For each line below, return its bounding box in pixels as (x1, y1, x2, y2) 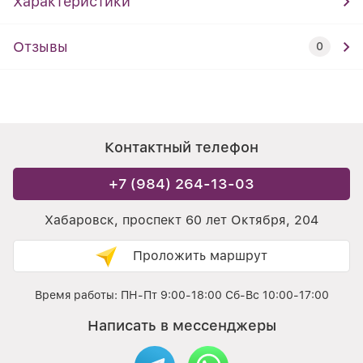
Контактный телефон (105, 139, 258, 156)
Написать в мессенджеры (87, 317, 276, 334)
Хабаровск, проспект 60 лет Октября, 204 (45, 212, 318, 228)
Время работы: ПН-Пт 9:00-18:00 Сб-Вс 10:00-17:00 (34, 288, 329, 301)
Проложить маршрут (129, 248, 267, 263)
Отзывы (13, 38, 68, 55)
